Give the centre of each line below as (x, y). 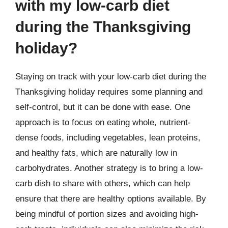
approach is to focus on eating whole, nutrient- (103, 122)
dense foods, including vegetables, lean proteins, (108, 138)
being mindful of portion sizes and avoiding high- (107, 214)
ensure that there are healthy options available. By (111, 199)
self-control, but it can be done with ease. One (103, 107)
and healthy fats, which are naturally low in (96, 153)
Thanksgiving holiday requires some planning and (109, 92)
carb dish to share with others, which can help (103, 183)
